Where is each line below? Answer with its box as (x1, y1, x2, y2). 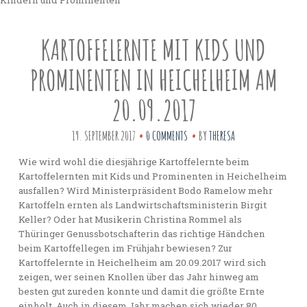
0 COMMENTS (146, 127, 188, 144)
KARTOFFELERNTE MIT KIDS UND (41, 32, 266, 68)
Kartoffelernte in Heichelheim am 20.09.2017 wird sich (18, 256, 267, 269)
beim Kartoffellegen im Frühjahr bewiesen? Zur (18, 241, 232, 254)
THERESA (208, 127, 235, 144)
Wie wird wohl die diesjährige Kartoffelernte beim (18, 155, 249, 168)
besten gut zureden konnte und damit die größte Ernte (18, 284, 265, 297)
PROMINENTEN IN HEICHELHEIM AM (29, 62, 278, 98)
